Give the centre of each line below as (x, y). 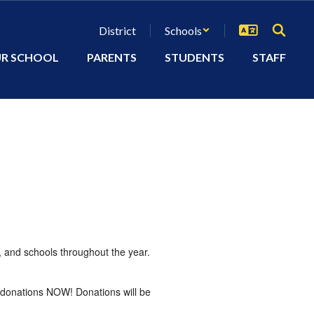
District (117, 30)
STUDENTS (194, 57)
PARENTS (112, 57)
